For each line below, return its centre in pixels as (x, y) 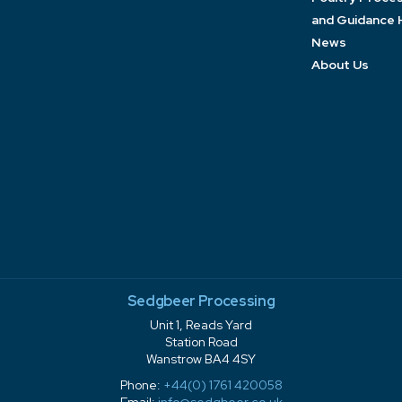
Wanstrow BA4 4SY (201, 359)
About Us (340, 64)
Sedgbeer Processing (201, 301)
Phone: (141, 385)
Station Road (201, 342)
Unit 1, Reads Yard (201, 325)
